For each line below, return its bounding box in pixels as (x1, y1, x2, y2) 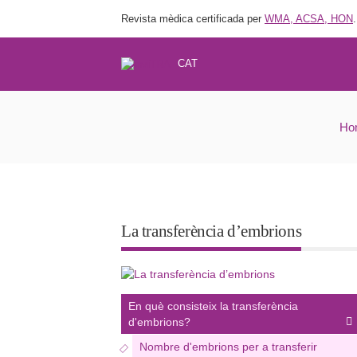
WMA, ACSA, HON (265, 13, 353, 25)
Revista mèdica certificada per (121, 13, 265, 25)
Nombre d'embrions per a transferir (139, 340, 317, 353)
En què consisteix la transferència (128, 300, 298, 312)
